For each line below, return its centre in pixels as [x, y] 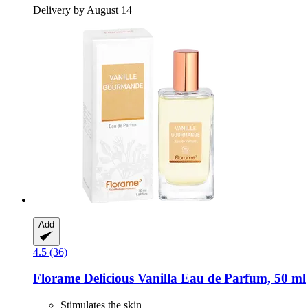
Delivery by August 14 [82, 10]
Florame [57, 278]
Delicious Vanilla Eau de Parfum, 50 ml [193, 278]
